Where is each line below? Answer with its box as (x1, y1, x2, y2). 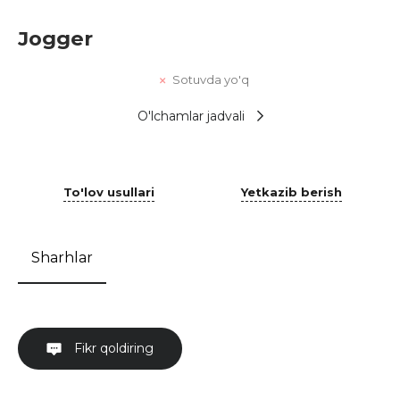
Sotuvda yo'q (172, 72, 249, 87)
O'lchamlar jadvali (137, 107, 245, 124)
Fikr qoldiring (71, 339, 154, 356)
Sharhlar (31, 248, 93, 266)
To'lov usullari (63, 184, 154, 199)
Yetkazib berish (240, 184, 342, 199)
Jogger (18, 26, 93, 51)
